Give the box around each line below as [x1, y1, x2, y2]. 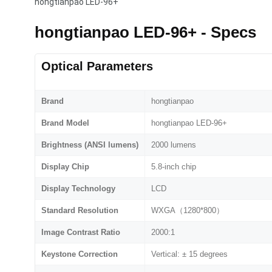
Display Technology [41, 184, 115, 194]
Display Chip [41, 162, 89, 172]
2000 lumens [151, 140, 196, 150]
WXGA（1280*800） [151, 206, 224, 216]
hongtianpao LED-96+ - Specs [35, 23, 256, 42]
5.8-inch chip [151, 162, 196, 172]
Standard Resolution [41, 206, 118, 216]
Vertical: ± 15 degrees [151, 250, 228, 259]
